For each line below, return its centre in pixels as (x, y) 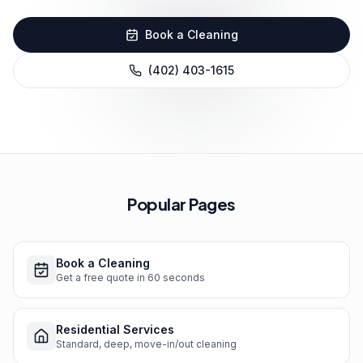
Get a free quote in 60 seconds (130, 278)
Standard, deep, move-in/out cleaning (146, 344)
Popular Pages (181, 204)
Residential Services (115, 329)
